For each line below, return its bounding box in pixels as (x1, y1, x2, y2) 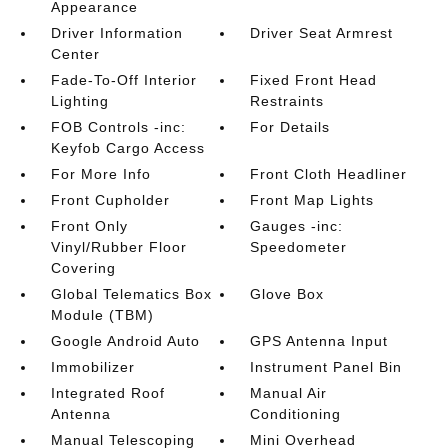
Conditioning (250, 406, 342, 422)
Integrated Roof (50, 385, 165, 401)
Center (50, 46, 100, 62)
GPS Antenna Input (250, 333, 389, 349)
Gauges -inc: (250, 218, 344, 234)
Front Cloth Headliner (250, 166, 408, 182)
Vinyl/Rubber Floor (50, 239, 187, 255)
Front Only (50, 218, 128, 234)
